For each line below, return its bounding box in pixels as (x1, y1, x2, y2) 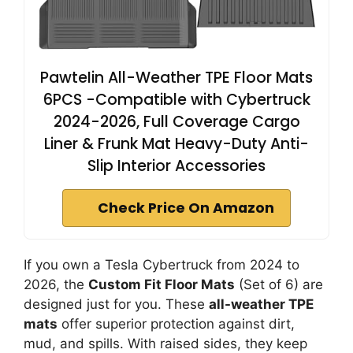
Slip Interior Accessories (87, 154, 266, 176)
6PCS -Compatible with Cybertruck (43, 88, 310, 110)
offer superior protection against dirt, (58, 315, 295, 332)
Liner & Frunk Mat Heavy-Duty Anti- (44, 132, 309, 154)
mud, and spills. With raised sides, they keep (24, 335, 307, 351)
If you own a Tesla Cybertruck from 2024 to (24, 256, 299, 273)
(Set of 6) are (235, 276, 323, 292)
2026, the (24, 276, 88, 292)
